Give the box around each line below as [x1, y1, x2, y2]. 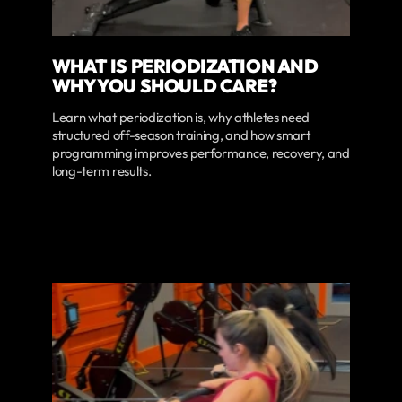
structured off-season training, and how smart [51, 126, 310, 144]
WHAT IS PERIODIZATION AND [51, 53, 319, 77]
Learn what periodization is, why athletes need [51, 108, 310, 126]
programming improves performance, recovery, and [51, 144, 350, 162]
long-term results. [51, 162, 152, 179]
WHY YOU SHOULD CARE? [51, 73, 277, 97]
